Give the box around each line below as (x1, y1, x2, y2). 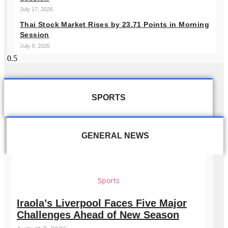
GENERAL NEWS (81, 131, 149, 140)
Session (20, 30, 49, 39)
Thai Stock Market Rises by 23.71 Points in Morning (20, 20, 209, 28)
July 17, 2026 (20, 6, 53, 12)
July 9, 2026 (20, 42, 50, 49)
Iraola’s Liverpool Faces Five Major (17, 197, 187, 209)
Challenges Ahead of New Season (17, 209, 179, 221)
